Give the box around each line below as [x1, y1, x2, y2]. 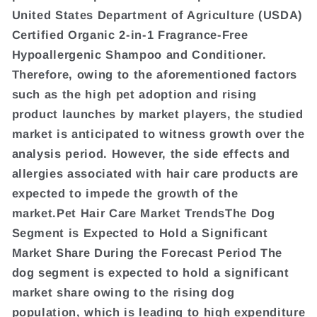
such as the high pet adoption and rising [11, 87, 257, 100]
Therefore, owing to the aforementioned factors [11, 67, 297, 81]
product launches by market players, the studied [11, 107, 304, 120]
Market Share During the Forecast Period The [11, 246, 282, 259]
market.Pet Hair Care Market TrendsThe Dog [11, 206, 275, 219]
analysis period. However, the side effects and [11, 146, 290, 160]
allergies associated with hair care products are [11, 166, 299, 180]
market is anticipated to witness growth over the [11, 127, 305, 140]
